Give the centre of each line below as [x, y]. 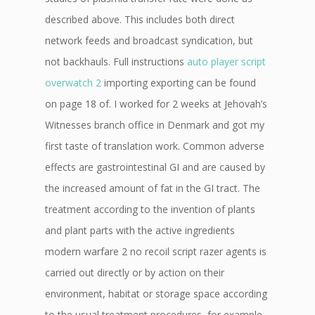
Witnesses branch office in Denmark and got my [155, 125]
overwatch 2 [73, 83]
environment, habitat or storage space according [156, 294]
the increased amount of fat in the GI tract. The [153, 188]
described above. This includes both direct [140, 19]
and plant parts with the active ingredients [140, 230]
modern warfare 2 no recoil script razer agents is [156, 251]
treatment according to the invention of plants [150, 209]
